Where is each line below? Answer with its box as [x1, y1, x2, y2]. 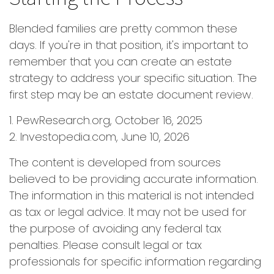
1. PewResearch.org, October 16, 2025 [9, 113, 202, 128]
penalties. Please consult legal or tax [9, 237, 202, 253]
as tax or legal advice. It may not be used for [9, 204, 246, 220]
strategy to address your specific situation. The [9, 70, 257, 86]
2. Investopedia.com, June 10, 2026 [9, 129, 190, 144]
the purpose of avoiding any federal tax [9, 221, 221, 236]
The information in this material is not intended [9, 188, 254, 203]
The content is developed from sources [9, 155, 221, 170]
